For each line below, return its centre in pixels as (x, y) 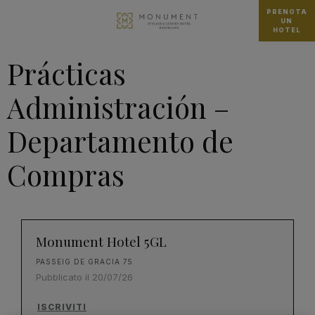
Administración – (118, 107)
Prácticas (66, 73)
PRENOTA (287, 12)
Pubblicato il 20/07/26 (84, 277)
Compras (66, 174)
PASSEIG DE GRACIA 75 (84, 262)
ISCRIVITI (62, 307)
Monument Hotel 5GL (101, 242)
